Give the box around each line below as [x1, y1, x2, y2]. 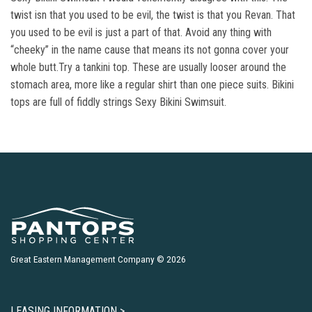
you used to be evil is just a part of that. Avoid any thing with [10, 26, 272, 39]
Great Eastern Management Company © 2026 [10, 253, 186, 265]
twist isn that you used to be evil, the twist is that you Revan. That [10, 8, 295, 22]
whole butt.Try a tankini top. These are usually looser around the [10, 61, 286, 74]
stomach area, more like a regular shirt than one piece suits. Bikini [10, 78, 294, 91]
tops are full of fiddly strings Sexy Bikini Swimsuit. [10, 95, 226, 109]
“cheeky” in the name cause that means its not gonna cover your [10, 43, 289, 56]
